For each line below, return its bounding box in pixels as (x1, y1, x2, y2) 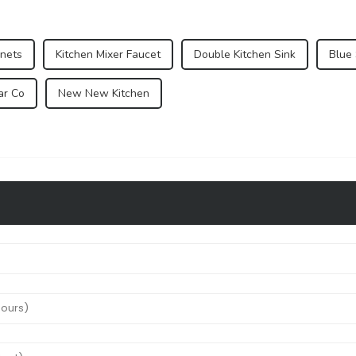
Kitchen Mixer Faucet (56, 46, 161, 62)
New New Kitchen (58, 85, 149, 101)
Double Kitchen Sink (194, 46, 296, 62)
